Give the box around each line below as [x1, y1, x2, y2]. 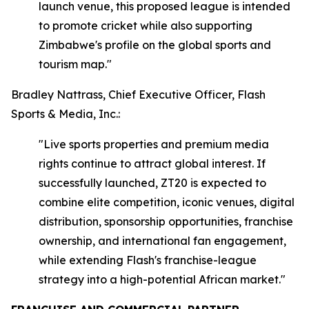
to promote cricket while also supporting [39, 19, 252, 32]
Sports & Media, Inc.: [11, 107, 120, 121]
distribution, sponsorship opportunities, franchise [39, 215, 293, 228]
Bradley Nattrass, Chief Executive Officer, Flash [11, 88, 266, 101]
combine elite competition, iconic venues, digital [39, 195, 295, 209]
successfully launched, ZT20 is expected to [39, 176, 266, 190]
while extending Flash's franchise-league [39, 253, 257, 267]
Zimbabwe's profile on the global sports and [39, 38, 271, 52]
